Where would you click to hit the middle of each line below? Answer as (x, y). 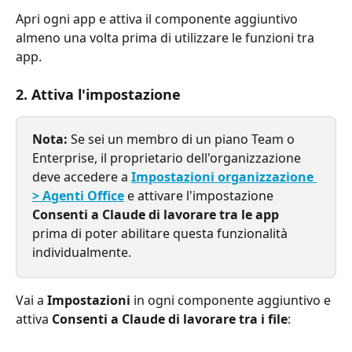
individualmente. (82, 253)
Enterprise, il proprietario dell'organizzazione (168, 158)
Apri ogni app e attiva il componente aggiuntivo (158, 18)
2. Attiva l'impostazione (98, 95)
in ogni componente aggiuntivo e (232, 301)
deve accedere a (82, 177)
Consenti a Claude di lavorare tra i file (170, 319)
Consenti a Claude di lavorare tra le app (156, 215)
